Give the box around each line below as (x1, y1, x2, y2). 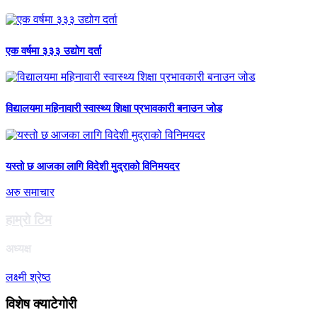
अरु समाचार (6, 186, 54, 199)
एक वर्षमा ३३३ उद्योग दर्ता (6, 45, 101, 57)
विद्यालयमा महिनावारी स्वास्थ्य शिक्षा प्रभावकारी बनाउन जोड (6, 103, 222, 115)
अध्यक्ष (6, 243, 31, 255)
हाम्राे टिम (6, 212, 52, 228)
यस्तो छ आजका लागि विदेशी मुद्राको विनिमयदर (6, 160, 180, 172)
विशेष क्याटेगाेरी (6, 296, 76, 312)
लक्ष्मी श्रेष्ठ (6, 270, 51, 283)
